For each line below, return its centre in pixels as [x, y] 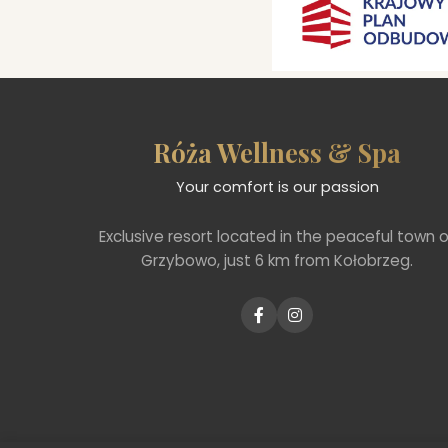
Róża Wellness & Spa [277, 152]
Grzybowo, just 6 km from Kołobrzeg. [277, 260]
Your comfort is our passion [277, 186]
